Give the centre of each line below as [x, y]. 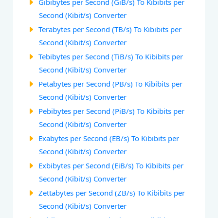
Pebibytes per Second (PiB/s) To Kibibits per [112, 111]
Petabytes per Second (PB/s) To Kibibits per [111, 83]
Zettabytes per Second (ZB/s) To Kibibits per [112, 192]
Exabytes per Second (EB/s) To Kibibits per [109, 138]
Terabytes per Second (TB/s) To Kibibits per [110, 29]
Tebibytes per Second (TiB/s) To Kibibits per [111, 56]
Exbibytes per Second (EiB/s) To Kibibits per [111, 165]
